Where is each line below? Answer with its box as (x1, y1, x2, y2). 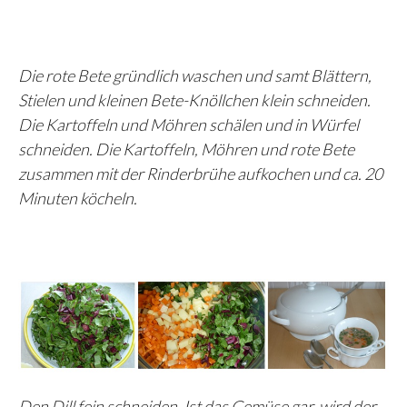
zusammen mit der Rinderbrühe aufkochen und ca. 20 (18, 163, 382, 184)
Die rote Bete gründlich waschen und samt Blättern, (18, 65, 372, 85)
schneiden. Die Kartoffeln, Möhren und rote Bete (18, 138, 354, 159)
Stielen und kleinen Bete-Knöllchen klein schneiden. (18, 89, 371, 110)
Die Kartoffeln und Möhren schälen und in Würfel (18, 114, 359, 134)
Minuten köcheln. (18, 187, 137, 208)
